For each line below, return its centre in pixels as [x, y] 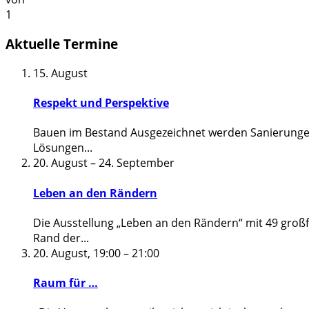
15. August [60, 73]
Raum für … [66, 283]
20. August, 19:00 [77, 253]
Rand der [57, 238]
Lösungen [59, 148]
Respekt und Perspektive [101, 103]
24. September [137, 163]
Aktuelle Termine [62, 44]
